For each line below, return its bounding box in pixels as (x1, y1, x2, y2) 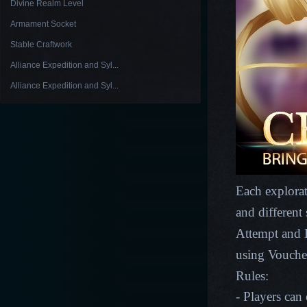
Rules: (236, 269, 272, 283)
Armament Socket (10, 19, 76, 29)
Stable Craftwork (10, 40, 72, 49)
